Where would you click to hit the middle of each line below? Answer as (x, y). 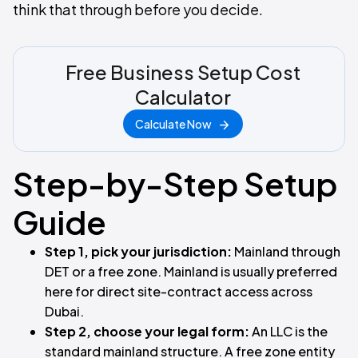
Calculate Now (173, 124)
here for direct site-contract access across (179, 291)
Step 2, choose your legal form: (147, 331)
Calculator (183, 97)
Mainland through (286, 251)
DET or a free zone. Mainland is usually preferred (191, 271)
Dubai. (66, 311)
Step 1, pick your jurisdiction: (138, 251)
